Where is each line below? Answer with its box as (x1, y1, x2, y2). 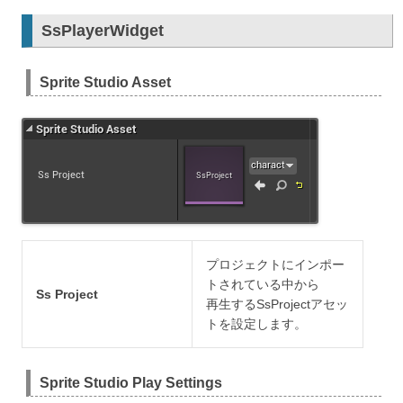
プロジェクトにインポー (206, 257, 345, 273)
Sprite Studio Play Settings (40, 375, 222, 391)
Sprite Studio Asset (40, 75, 171, 91)
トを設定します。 (206, 317, 307, 332)
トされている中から (206, 277, 319, 292)
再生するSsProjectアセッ (206, 297, 348, 312)
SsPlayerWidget (41, 22, 164, 40)
